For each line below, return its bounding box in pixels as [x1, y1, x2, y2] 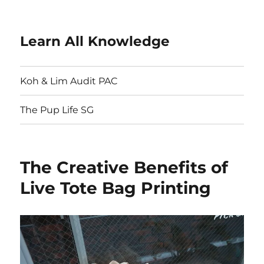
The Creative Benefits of [20, 157, 229, 177]
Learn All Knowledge [20, 33, 170, 49]
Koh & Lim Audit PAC [20, 75, 118, 87]
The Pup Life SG [20, 104, 94, 115]
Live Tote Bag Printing [20, 178, 212, 198]
